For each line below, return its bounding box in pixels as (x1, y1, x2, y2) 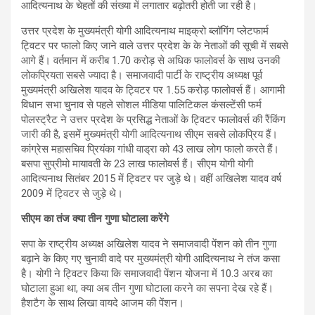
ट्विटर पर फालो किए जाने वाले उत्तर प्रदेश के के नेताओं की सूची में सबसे (21, 39, 288, 53)
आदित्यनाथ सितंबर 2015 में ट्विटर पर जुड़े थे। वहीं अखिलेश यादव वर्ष (21, 172, 281, 186)
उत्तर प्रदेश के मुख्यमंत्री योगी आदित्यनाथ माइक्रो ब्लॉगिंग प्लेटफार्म (21, 25, 269, 38)
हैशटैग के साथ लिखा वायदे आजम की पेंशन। (21, 297, 184, 310)
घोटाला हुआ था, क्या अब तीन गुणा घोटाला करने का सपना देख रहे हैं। (21, 282, 274, 295)
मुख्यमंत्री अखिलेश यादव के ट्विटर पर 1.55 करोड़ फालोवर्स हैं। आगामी (21, 84, 285, 97)
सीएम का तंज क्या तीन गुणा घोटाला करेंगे (21, 212, 169, 226)
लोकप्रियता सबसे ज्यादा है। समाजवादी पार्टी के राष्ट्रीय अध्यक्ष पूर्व (21, 69, 262, 82)
